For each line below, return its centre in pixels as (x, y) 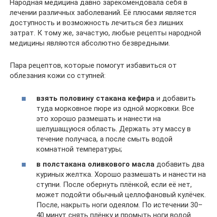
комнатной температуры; (79, 149)
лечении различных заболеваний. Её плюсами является (103, 13)
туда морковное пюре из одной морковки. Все (115, 108)
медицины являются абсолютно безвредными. (90, 43)
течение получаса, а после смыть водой (104, 139)
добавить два (179, 164)
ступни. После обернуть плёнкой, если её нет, (114, 185)
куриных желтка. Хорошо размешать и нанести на (121, 174)
